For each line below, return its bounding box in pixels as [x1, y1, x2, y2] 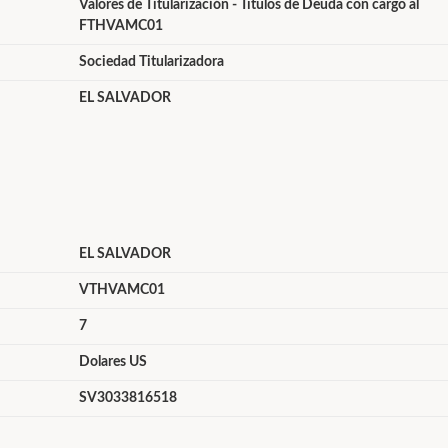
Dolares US [78, 355, 147, 369]
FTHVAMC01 [78, 19, 163, 33]
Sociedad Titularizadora [78, 55, 224, 69]
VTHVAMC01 [78, 283, 165, 297]
